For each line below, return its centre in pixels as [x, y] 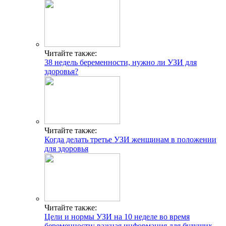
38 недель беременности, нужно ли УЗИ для [121, 62]
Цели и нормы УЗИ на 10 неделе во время [117, 216]
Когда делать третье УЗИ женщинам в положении [130, 139]
